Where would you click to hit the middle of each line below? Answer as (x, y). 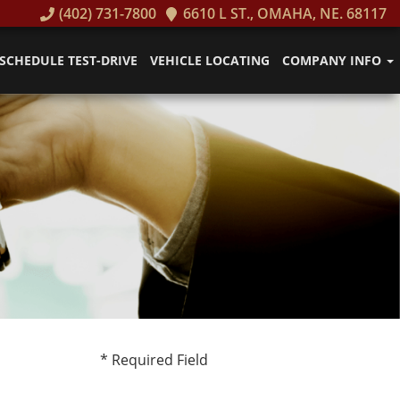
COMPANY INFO (333, 60)
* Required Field (158, 360)
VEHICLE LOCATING (210, 60)
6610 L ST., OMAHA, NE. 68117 (283, 13)
